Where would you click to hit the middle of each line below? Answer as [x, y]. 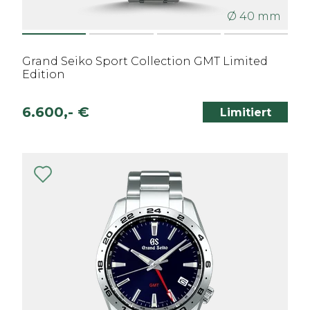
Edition [44, 74]
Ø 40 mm [254, 16]
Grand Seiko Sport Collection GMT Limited [145, 61]
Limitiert [245, 112]
